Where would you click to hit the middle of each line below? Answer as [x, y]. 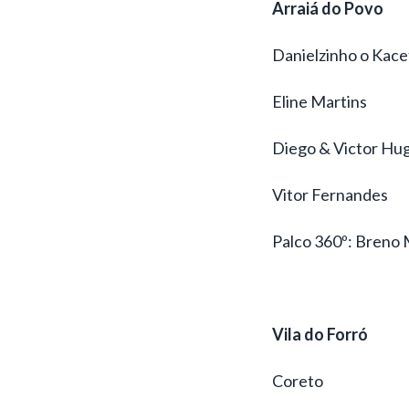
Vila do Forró [320, 334]
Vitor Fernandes [330, 194]
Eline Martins [319, 101]
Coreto [297, 380]
